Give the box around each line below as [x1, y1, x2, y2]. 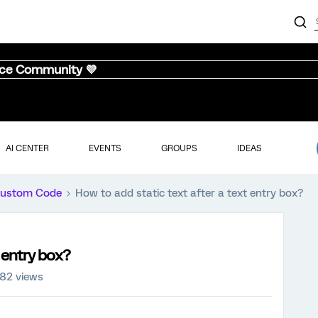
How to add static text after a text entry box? [75, 187, 303, 199]
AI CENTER [5, 143, 49, 153]
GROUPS [160, 143, 197, 153]
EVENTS [88, 143, 121, 153]
